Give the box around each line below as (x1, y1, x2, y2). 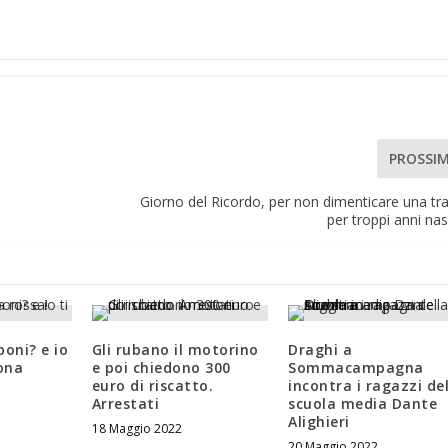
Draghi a (288, 340, 353, 360)
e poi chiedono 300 (91, 358, 231, 378)
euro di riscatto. (91, 376, 214, 396)
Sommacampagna (288, 358, 424, 378)
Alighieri (288, 412, 350, 432)
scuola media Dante (288, 394, 438, 414)
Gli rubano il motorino (91, 340, 259, 360)
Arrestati (91, 394, 160, 414)
